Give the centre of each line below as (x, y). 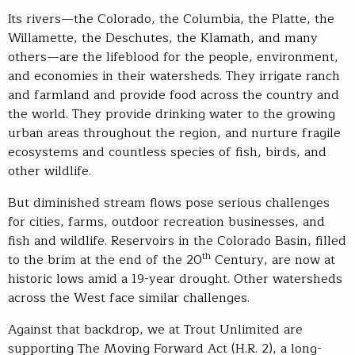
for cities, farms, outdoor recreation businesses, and (166, 222)
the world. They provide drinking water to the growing (172, 115)
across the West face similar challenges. (129, 298)
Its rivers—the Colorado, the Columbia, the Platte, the (171, 19)
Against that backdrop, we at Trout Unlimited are (155, 330)
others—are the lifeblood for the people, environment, (173, 57)
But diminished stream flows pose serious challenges (169, 203)
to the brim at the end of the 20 (105, 260)
